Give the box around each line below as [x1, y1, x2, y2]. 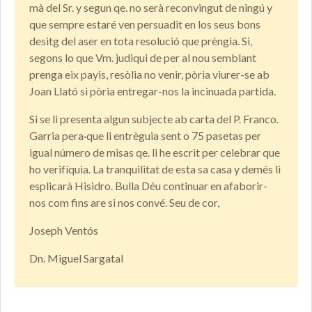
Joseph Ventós [29, 224, 98, 237]
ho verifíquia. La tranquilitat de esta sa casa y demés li [29, 162, 281, 176]
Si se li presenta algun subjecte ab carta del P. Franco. [29, 112, 279, 126]
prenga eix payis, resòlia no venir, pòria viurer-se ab [29, 68, 270, 81]
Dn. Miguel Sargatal [29, 251, 123, 265]
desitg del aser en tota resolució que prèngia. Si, [29, 34, 252, 48]
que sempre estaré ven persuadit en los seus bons [29, 17, 260, 31]
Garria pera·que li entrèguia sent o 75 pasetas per [29, 129, 261, 143]
